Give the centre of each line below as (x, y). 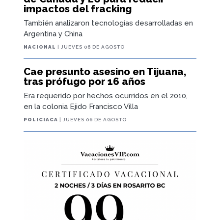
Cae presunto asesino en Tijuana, (105, 71)
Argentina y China (53, 34)
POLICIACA (41, 119)
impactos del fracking (78, 9)
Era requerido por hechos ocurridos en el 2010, (106, 96)
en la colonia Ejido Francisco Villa (81, 106)
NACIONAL (40, 47)
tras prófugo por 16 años (84, 81)
